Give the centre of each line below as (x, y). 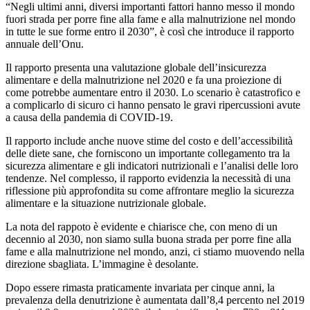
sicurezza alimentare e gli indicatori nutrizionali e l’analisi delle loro (152, 165)
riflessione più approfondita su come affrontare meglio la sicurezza (150, 190)
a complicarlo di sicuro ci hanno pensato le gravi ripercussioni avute (153, 104)
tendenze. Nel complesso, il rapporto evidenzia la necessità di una (148, 178)
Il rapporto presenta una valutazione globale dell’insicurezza (136, 67)
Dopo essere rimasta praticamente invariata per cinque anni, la (140, 287)
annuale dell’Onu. (45, 44)
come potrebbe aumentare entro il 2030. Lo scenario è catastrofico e (153, 92)
